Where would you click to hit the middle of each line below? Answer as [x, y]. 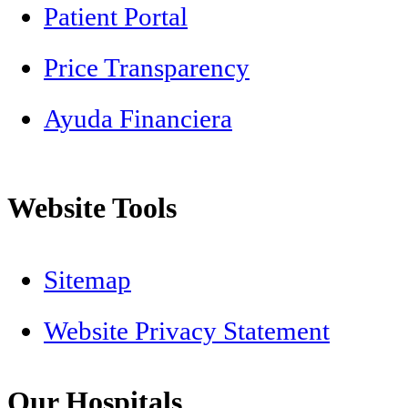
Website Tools [92, 208]
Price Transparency [147, 68]
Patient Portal [116, 17]
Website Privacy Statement [187, 331]
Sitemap [87, 280]
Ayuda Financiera [138, 119]
